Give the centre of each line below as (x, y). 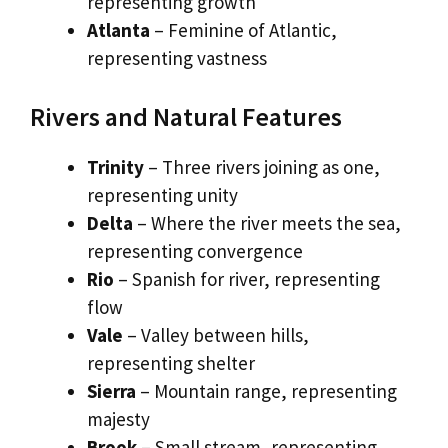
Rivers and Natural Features (186, 117)
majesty (118, 419)
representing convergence (195, 251)
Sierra (111, 391)
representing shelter (171, 363)
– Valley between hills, (216, 335)
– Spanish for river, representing (247, 279)
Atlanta (118, 29)
